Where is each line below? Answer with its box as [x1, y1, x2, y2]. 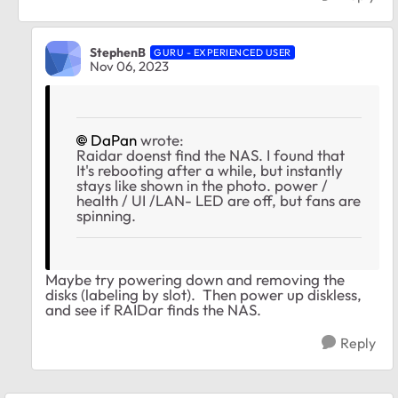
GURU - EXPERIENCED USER [154, 45, 291, 59]
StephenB [90, 44, 146, 60]
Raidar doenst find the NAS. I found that [76, 146, 345, 165]
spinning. [76, 206, 136, 226]
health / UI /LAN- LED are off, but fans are [76, 191, 361, 211]
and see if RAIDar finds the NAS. [45, 300, 261, 320]
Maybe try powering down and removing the [45, 270, 345, 290]
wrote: [137, 131, 184, 150]
